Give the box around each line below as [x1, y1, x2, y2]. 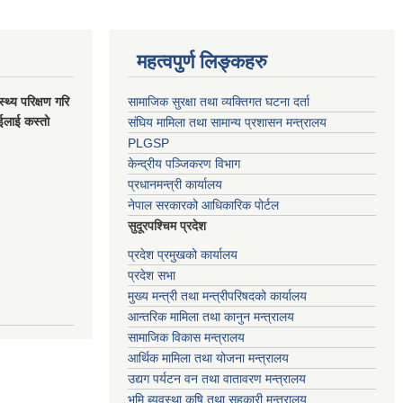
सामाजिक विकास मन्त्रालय [128, 330, 245, 345]
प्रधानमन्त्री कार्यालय [128, 177, 222, 193]
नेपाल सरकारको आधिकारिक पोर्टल [128, 198, 279, 213]
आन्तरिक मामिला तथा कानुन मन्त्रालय [128, 309, 294, 325]
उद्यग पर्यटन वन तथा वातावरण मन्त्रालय [128, 372, 306, 387]
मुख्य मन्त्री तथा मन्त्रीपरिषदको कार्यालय [128, 289, 307, 304]
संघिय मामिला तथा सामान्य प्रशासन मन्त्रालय [128, 115, 327, 130]
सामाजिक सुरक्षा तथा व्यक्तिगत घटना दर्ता [128, 94, 309, 110]
